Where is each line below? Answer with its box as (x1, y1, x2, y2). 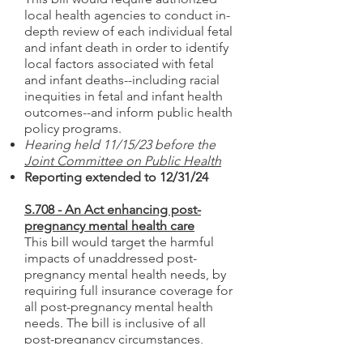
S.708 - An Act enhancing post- (24, 202, 201, 217)
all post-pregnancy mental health (24, 299, 213, 314)
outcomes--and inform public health (24, 105, 233, 120)
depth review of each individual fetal (24, 23, 233, 39)
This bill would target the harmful (24, 234, 214, 250)
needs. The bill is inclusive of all (24, 315, 206, 331)
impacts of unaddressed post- (24, 250, 197, 266)
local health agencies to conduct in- (24, 7, 230, 23)
